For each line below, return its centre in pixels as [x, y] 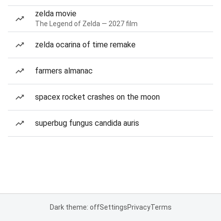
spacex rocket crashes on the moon [97, 97]
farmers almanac [64, 71]
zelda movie [56, 14]
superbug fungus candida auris [87, 123]
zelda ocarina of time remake [85, 45]
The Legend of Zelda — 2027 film [86, 24]
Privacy [139, 207]
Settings [113, 207]
